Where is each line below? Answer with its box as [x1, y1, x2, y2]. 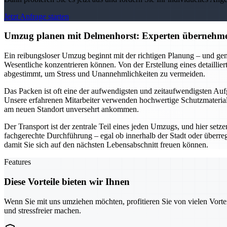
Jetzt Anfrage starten [4, 12, 69, 21]
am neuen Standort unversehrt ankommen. [4, 105, 139, 114]
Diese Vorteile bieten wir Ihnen [4, 176, 130, 187]
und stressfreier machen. [4, 206, 81, 215]
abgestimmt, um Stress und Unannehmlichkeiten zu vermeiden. [4, 69, 205, 79]
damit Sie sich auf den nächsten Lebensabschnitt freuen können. [4, 140, 208, 149]
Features [4, 158, 31, 167]
